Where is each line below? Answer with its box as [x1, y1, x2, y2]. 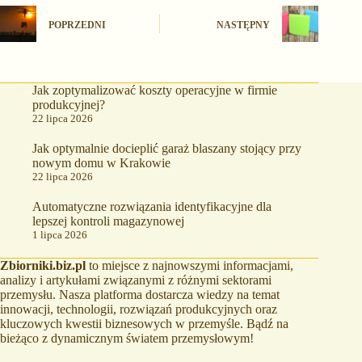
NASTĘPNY [217, 19, 271, 31]
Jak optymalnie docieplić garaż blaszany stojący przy [32, 141, 301, 156]
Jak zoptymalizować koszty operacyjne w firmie [32, 83, 277, 98]
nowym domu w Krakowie [32, 156, 170, 170]
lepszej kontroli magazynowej [32, 214, 184, 229]
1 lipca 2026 [32, 229, 87, 242]
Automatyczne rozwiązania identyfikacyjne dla [32, 200, 271, 214]
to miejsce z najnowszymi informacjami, [86, 259, 293, 273]
